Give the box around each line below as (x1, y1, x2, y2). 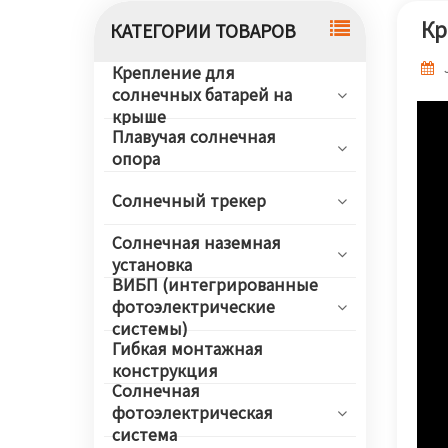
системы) (112, 318, 188, 338)
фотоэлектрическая (112, 402, 273, 422)
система (112, 424, 177, 444)
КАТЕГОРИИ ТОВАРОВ (109, 20, 296, 41)
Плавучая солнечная (112, 126, 276, 146)
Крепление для (112, 62, 235, 82)
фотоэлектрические (112, 296, 275, 316)
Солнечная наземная (112, 232, 281, 252)
